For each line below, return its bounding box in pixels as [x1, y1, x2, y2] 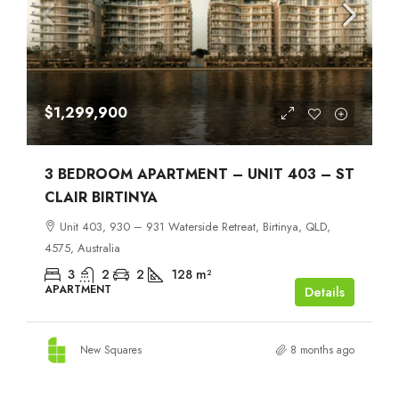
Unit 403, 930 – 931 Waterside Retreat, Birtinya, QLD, [60, 217, 330, 235]
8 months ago [290, 341, 354, 358]
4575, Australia [45, 239, 120, 256]
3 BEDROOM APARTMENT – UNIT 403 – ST [45, 163, 354, 184]
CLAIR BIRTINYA [45, 186, 158, 208]
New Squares [80, 341, 142, 358]
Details [305, 281, 345, 302]
